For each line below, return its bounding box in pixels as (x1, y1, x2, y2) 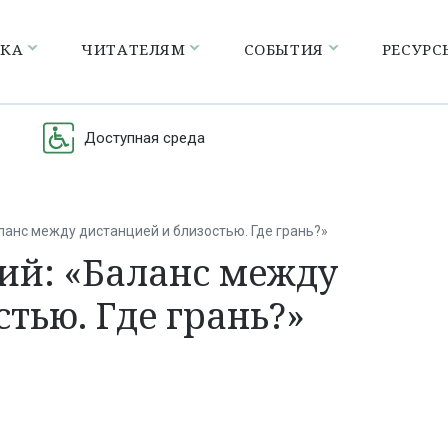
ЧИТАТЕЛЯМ (81, 38, 186, 59)
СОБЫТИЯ (243, 38, 324, 59)
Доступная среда (84, 128, 206, 147)
